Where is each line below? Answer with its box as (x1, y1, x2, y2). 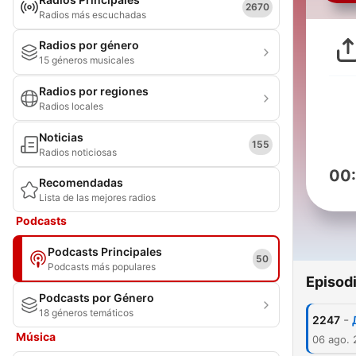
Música (16, 330, 56, 343)
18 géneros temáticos (39, 307, 133, 319)
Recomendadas (39, 176, 123, 189)
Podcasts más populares (48, 261, 156, 273)
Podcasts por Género (39, 291, 154, 304)
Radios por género (39, 38, 139, 52)
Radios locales (39, 100, 103, 112)
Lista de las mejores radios (39, 192, 156, 203)
